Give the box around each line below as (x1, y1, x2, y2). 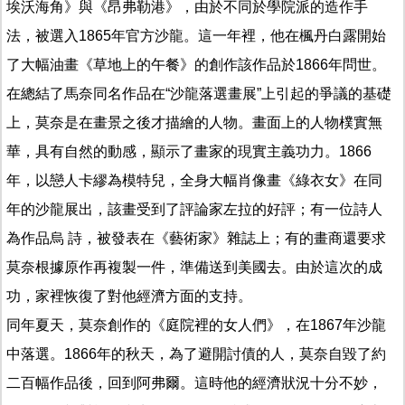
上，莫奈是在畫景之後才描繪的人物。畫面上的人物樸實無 (6, 114, 382, 130)
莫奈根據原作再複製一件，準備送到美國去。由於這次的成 (6, 259, 382, 275)
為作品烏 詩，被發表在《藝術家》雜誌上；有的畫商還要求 (6, 230, 386, 246)
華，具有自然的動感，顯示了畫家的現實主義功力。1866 (6, 143, 372, 159)
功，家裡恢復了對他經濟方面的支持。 (6, 287, 252, 304)
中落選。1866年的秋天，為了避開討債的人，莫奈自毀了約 (6, 345, 386, 362)
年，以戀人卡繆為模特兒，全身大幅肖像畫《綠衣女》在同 (6, 172, 382, 188)
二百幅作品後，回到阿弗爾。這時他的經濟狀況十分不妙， (6, 374, 382, 391)
